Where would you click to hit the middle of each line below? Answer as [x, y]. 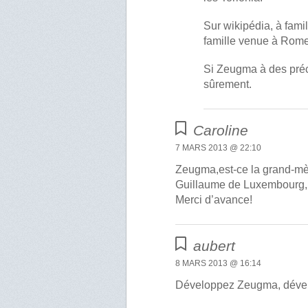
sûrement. [228, 85]
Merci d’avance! [214, 200]
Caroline [221, 131]
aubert [214, 246]
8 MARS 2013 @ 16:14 [219, 264]
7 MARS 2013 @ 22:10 [219, 148]
